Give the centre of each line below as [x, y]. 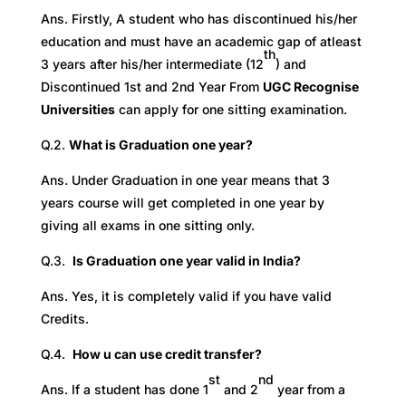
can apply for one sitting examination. [231, 109]
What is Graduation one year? [160, 145]
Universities [77, 109]
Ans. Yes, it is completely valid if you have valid [186, 296]
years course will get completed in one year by [182, 203]
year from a [309, 389]
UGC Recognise [310, 87]
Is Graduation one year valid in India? [186, 261]
